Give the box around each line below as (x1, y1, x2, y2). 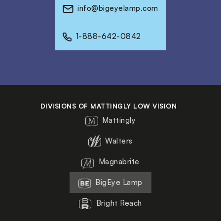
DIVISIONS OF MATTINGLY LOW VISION (40, 101, 177, 110)
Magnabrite (98, 156, 140, 166)
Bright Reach (96, 198, 142, 208)
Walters (105, 136, 133, 146)
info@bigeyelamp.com (77, 3, 158, 13)
